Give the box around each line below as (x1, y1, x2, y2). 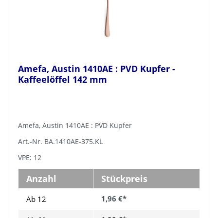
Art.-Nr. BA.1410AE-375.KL (18, 136, 103, 146)
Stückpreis (101, 172, 147, 184)
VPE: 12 (18, 152, 41, 162)
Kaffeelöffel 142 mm (18, 73, 107, 86)
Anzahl (26, 172, 56, 184)
